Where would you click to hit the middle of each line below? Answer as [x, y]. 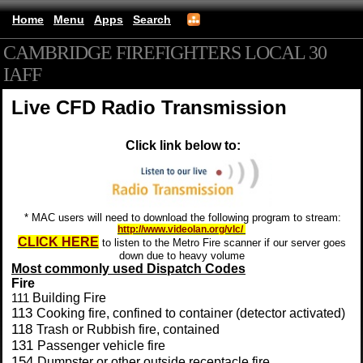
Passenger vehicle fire [101, 346]
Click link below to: [185, 145]
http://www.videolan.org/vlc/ [181, 229]
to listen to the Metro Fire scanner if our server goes [222, 243]
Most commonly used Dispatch [108, 269]
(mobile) [61, 78]
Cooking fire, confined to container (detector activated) [191, 313]
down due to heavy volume [181, 256]
